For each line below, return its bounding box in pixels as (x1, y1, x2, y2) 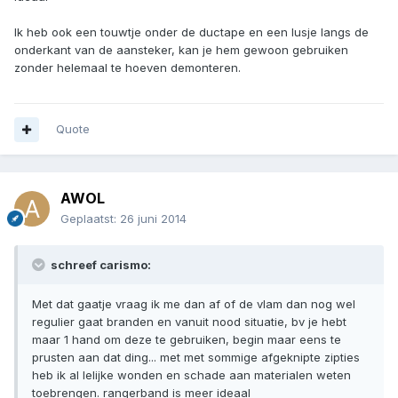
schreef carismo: (48, 258, 151, 273)
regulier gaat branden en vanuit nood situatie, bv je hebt (32, 314, 346, 330)
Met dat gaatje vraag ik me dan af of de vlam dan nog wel (32, 297, 355, 312)
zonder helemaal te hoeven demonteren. (14, 60, 241, 76)
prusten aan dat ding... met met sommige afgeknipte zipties (32, 350, 360, 365)
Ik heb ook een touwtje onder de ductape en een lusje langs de (14, 25, 369, 40)
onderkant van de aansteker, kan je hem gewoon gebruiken (14, 43, 348, 58)
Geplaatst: (60, 211, 120, 227)
